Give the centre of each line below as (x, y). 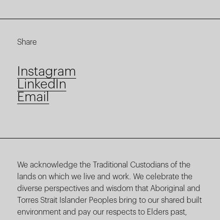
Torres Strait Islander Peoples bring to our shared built (110, 201)
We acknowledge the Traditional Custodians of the (104, 165)
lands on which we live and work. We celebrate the (105, 177)
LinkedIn (42, 85)
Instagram (47, 72)
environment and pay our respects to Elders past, (102, 212)
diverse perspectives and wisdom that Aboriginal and (109, 189)
